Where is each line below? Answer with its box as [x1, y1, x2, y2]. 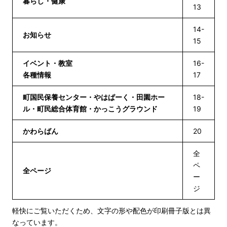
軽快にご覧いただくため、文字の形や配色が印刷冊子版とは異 [12, 206, 211, 215]
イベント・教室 [23, 58, 72, 67]
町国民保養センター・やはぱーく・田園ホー [23, 92, 165, 101]
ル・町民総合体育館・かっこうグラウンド [23, 104, 158, 113]
